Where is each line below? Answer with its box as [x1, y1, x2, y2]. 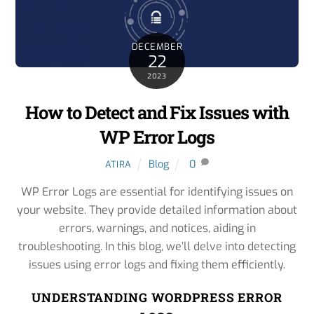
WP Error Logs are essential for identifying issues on [21, 184, 293, 199]
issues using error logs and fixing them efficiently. [29, 257, 285, 272]
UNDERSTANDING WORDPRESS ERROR [32, 289, 282, 306]
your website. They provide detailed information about [17, 202, 297, 217]
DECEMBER [131, 40, 183, 53]
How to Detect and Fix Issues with [25, 100, 289, 124]
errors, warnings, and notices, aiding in [58, 220, 256, 235]
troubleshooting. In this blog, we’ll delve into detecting [18, 238, 296, 254]
